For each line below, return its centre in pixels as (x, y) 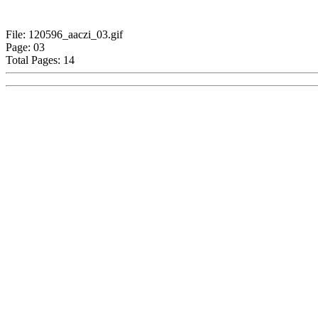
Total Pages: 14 (40, 60)
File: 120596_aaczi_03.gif (64, 34)
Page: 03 (25, 47)
